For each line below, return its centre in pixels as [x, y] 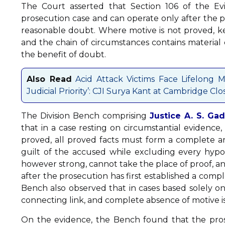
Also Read [49, 79]
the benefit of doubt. [64, 54]
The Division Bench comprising [85, 116]
